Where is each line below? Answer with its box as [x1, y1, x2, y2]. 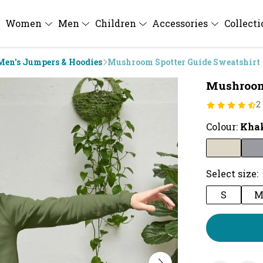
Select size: [206, 167, 258, 180]
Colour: [206, 120, 240, 133]
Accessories [152, 17, 211, 29]
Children [95, 17, 139, 29]
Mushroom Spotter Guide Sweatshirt [107, 56, 260, 68]
